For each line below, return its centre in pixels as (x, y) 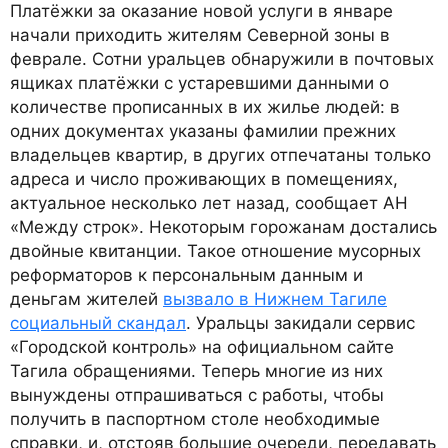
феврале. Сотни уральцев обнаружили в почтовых (222, 58)
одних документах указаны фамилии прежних (203, 130)
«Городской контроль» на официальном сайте (202, 346)
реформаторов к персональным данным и (186, 274)
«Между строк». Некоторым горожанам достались (223, 226)
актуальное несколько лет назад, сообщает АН (209, 202)
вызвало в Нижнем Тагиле (275, 298)
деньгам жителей (86, 298)
